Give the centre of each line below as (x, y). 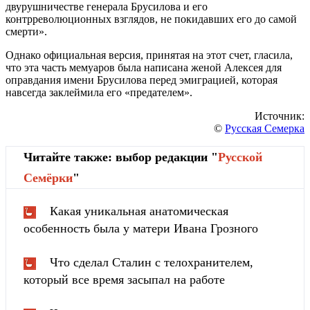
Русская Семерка (265, 128)
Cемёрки (48, 177)
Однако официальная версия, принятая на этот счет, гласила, (149, 55)
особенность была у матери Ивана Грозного (141, 228)
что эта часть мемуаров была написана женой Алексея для (144, 67)
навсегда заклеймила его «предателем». (99, 92)
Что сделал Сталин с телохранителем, (152, 262)
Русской (240, 157)
